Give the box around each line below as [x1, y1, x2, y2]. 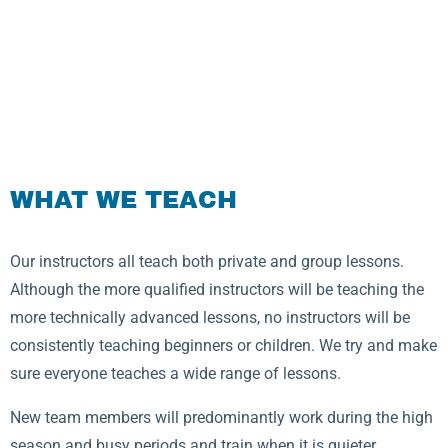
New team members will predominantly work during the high [10, 407, 433, 427]
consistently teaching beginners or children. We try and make [10, 335, 437, 355]
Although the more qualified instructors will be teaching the [10, 279, 424, 299]
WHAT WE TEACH [10, 186, 237, 213]
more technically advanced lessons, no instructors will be [10, 307, 410, 327]
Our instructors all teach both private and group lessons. [10, 251, 404, 271]
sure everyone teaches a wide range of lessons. [10, 363, 341, 383]
